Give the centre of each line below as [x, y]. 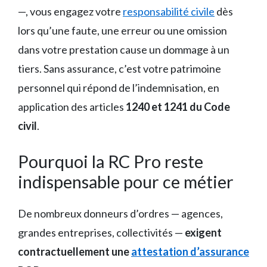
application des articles [72, 106]
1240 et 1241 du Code [178, 106]
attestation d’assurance [190, 251]
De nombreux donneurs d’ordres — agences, [120, 213]
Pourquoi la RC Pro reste [111, 161]
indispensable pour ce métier [126, 181]
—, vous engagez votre [70, 11]
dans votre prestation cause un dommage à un [124, 49]
